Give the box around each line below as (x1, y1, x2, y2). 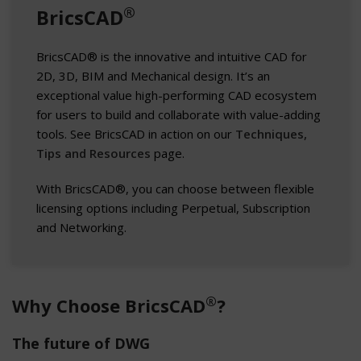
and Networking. (36, 219, 127, 236)
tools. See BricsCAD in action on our (36, 126, 235, 143)
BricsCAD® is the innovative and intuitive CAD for (36, 48, 307, 65)
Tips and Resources (36, 145, 151, 162)
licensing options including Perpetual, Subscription (36, 200, 310, 217)
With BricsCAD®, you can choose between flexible (36, 180, 314, 197)
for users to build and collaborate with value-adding (36, 106, 321, 123)
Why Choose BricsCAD (12, 293, 205, 318)
